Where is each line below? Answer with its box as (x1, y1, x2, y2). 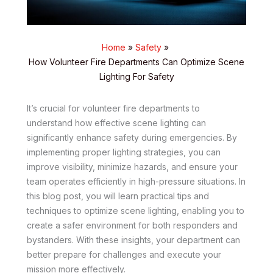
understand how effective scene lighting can (27, 118, 206, 129)
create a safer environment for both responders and (27, 220, 238, 231)
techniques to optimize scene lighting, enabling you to (27, 205, 244, 216)
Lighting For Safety (99, 71, 174, 82)
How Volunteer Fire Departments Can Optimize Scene (29, 57, 244, 68)
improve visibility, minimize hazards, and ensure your (27, 161, 238, 172)
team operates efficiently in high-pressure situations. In (27, 176, 246, 187)
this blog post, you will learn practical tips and (27, 191, 209, 202)
